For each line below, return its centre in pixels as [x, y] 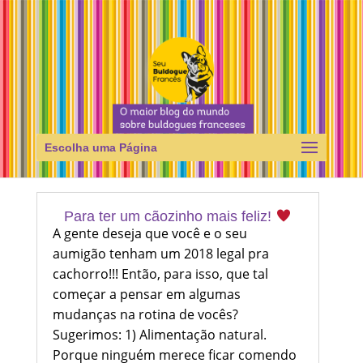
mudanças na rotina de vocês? [145, 315]
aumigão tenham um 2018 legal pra [160, 254]
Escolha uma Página [100, 147]
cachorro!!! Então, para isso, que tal [160, 274]
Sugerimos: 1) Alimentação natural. [159, 335]
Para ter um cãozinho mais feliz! [169, 217]
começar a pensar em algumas [146, 295]
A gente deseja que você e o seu [149, 234]
